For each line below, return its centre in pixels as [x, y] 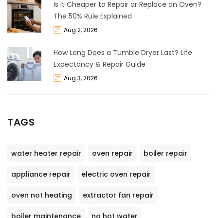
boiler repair [165, 153]
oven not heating [42, 195]
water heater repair [46, 153]
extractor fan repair [118, 195]
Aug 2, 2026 [81, 30]
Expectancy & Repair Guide [100, 64]
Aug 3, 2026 [81, 78]
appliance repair [41, 174]
